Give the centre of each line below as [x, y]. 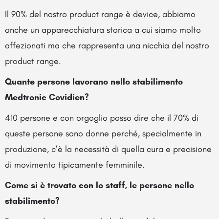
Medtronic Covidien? [47, 97]
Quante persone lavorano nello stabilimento [94, 81]
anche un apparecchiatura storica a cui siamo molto [103, 30]
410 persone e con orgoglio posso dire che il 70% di [102, 118]
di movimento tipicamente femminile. [75, 164]
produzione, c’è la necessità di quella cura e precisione [108, 149]
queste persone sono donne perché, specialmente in [103, 133]
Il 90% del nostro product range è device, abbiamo [100, 14]
